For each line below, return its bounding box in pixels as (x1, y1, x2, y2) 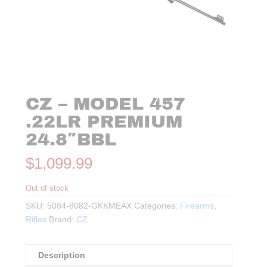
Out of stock (26, 184, 69, 193)
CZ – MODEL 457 (26, 94, 186, 114)
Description (38, 250, 86, 260)
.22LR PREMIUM (26, 112, 183, 132)
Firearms (180, 201, 215, 211)
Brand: (49, 215, 77, 225)
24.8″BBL (26, 130, 117, 150)
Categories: (134, 201, 181, 211)
